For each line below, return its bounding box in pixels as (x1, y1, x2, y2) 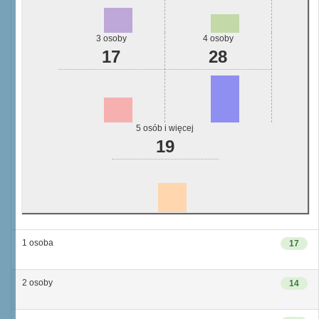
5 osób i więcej (136, 123, 194, 133)
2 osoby (22, 278, 53, 288)
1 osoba (22, 238, 53, 248)
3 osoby (95, 33, 127, 43)
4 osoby (202, 33, 234, 43)
